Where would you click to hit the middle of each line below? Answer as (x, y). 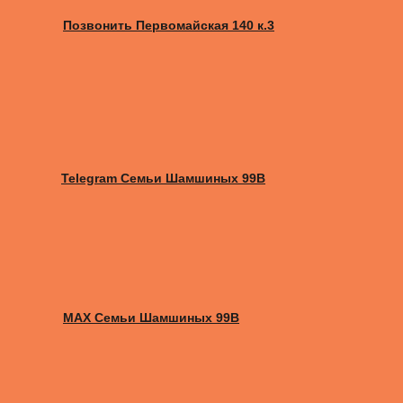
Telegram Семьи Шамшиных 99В (163, 178)
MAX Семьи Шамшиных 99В (151, 317)
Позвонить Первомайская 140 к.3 (169, 25)
